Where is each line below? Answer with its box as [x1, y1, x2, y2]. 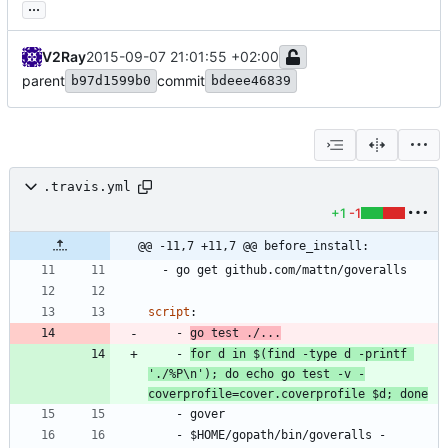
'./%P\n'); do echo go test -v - [148, 366, 365, 381]
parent [22, 71, 65, 89]
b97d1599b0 [71, 72, 151, 88]
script [148, 304, 190, 319]
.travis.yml [43, 179, 131, 195]
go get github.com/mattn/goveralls [176, 262, 407, 277]
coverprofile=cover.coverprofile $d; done [148, 386, 428, 401]
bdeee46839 [211, 72, 291, 88]
